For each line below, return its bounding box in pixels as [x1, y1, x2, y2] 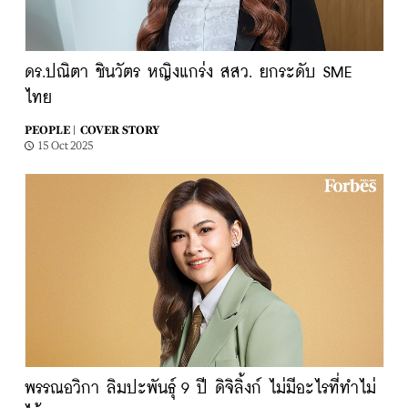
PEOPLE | [24, 124, 76, 137]
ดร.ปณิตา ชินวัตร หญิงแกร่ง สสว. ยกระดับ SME [24, 65, 352, 81]
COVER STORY [79, 124, 159, 137]
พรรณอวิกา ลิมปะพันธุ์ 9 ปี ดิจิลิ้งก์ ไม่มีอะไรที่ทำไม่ [24, 381, 376, 397]
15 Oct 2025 [37, 139, 94, 152]
